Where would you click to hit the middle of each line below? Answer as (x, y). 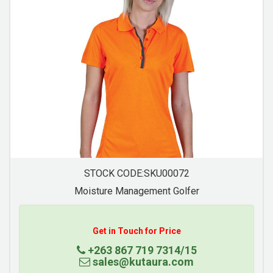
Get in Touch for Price (143, 231)
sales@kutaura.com (148, 262)
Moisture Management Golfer (143, 191)
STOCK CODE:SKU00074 (143, 173)
